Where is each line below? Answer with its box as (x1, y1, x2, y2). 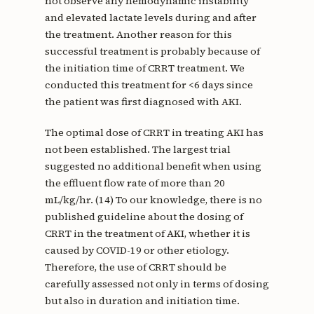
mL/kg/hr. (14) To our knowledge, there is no (44, 192, 262, 207)
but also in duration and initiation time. (44, 293, 240, 308)
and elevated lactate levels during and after (44, 10, 257, 25)
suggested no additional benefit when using (44, 158, 261, 173)
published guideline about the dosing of (44, 209, 243, 224)
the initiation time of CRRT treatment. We (44, 60, 245, 75)
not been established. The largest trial (44, 142, 231, 156)
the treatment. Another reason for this (44, 27, 232, 41)
